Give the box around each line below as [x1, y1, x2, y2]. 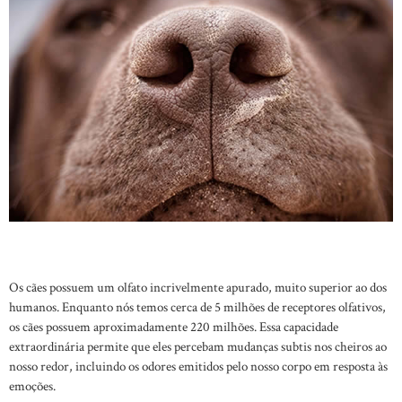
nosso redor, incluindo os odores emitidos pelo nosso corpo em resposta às [9, 356, 388, 375]
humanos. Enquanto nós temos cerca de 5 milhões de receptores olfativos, [9, 297, 386, 316]
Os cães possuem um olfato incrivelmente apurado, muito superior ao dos [9, 277, 387, 296]
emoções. [9, 376, 56, 395]
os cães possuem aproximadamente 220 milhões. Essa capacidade [9, 317, 338, 336]
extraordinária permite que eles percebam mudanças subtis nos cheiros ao [9, 336, 387, 355]
